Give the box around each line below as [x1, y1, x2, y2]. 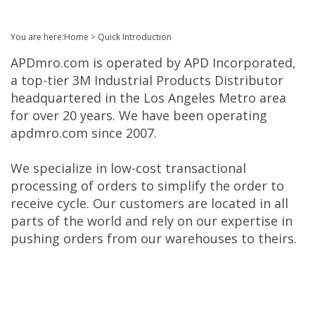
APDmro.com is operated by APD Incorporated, [11, 54, 296, 71]
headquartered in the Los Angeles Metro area [11, 89, 286, 106]
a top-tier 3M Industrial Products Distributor [11, 72, 283, 89]
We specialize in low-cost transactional [11, 160, 246, 176]
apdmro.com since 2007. [11, 124, 157, 141]
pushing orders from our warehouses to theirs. [11, 230, 297, 247]
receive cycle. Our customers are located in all [11, 195, 288, 212]
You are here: [11, 31, 64, 43]
